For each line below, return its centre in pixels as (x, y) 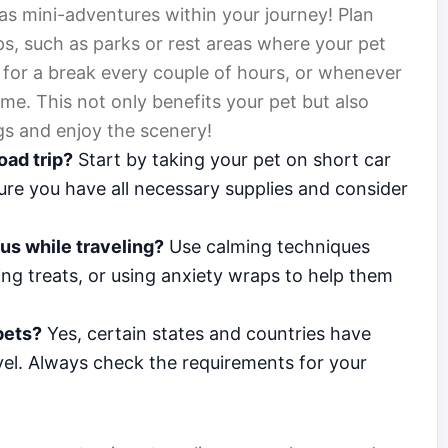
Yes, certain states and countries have (206, 334)
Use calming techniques (267, 247)
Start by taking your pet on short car (232, 160)
